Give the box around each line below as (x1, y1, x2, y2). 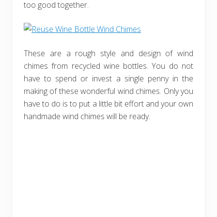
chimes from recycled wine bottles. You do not (24, 61, 193, 71)
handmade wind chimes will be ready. (24, 111, 150, 122)
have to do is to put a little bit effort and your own (24, 98, 193, 109)
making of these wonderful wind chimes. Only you (24, 86, 193, 96)
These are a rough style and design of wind (24, 48, 193, 59)
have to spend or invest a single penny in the (24, 73, 193, 84)
